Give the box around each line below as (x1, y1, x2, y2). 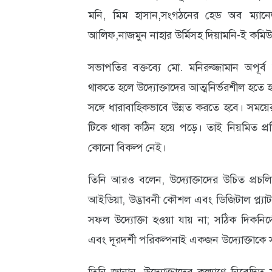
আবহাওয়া (21, 18, 61, 32)
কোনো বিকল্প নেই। (87, 140, 166, 155)
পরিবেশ (21, 60, 53, 75)
